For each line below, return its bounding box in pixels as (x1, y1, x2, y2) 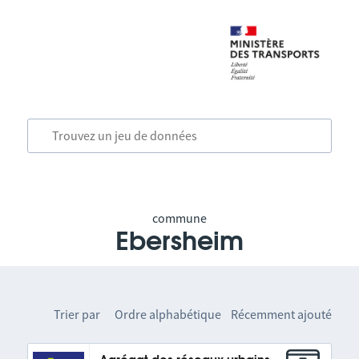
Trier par (54, 306, 101, 322)
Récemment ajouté (231, 306, 333, 322)
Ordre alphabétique (115, 306, 222, 322)
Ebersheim (115, 229, 244, 255)
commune (151, 210, 207, 226)
